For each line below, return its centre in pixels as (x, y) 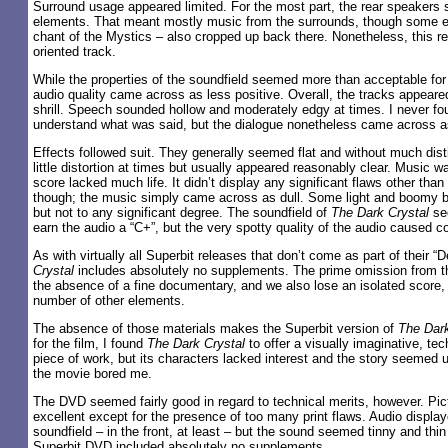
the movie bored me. (92, 373)
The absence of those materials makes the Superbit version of (215, 328)
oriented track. (74, 51)
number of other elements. (109, 300)
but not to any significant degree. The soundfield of (182, 212)
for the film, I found (90, 343)
